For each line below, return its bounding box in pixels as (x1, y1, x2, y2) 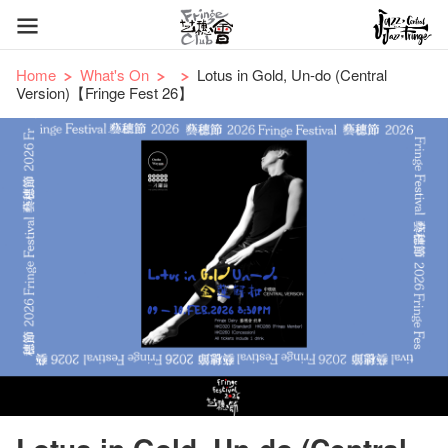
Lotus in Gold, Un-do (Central (197, 64, 387, 85)
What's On (80, 64, 149, 85)
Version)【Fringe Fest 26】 (16, 82, 193, 103)
